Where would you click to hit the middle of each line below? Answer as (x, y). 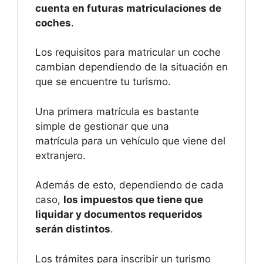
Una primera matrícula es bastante (117, 111)
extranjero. (60, 155)
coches (53, 23)
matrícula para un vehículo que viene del (130, 141)
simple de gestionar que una (102, 126)
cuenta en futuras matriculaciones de (128, 8)
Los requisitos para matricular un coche (128, 53)
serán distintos (73, 229)
